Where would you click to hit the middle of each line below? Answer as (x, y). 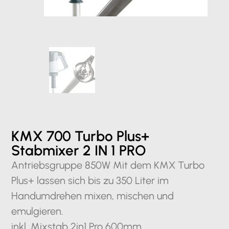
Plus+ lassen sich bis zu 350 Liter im (90, 180)
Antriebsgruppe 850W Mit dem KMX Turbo (108, 165)
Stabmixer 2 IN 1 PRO (79, 150)
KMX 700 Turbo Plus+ (81, 136)
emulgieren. (38, 211)
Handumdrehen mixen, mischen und (93, 196)
